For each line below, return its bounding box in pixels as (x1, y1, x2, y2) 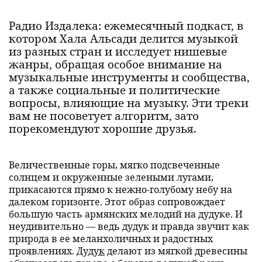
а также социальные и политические (9, 82, 220, 97)
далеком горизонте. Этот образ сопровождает (9, 195, 225, 208)
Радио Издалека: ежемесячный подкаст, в (9, 18, 243, 33)
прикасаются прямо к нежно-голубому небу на (9, 183, 232, 195)
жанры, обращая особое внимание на (9, 57, 222, 71)
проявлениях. (9, 244, 77, 257)
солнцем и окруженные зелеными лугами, (9, 171, 213, 183)
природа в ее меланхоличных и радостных (9, 232, 213, 244)
